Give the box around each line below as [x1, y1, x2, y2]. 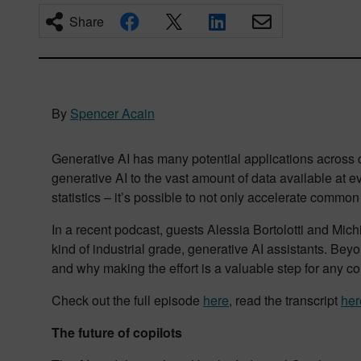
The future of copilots [52, 323, 182, 342]
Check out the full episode [52, 291, 203, 309]
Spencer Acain [70, 104, 155, 122]
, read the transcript [229, 291, 341, 309]
